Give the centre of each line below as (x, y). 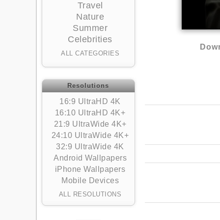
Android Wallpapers (90, 158)
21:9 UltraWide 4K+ (90, 124)
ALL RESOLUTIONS (90, 194)
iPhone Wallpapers (90, 169)
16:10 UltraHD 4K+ (90, 113)
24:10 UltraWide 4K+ (90, 135)
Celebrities (90, 39)
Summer (90, 28)
